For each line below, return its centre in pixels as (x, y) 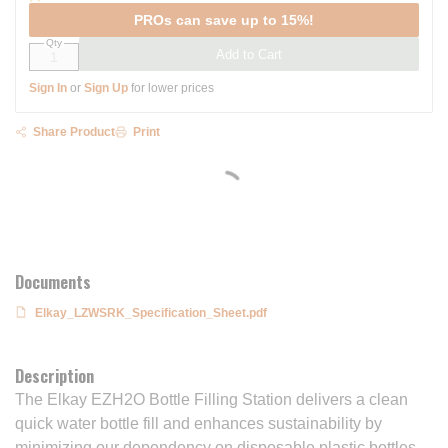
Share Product (74, 132)
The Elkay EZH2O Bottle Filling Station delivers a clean (211, 399)
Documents (53, 282)
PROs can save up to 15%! (224, 20)
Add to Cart (249, 54)
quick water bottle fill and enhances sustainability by (198, 423)
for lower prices (171, 88)
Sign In (48, 88)
